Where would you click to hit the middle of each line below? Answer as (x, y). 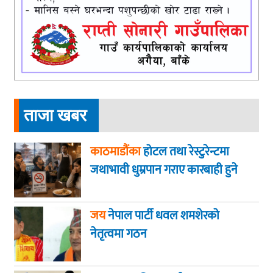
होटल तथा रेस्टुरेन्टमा (185, 152)
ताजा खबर (55, 115)
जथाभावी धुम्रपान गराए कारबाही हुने (164, 170)
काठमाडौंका (115, 152)
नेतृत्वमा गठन (119, 234)
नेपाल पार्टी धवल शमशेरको (162, 216)
